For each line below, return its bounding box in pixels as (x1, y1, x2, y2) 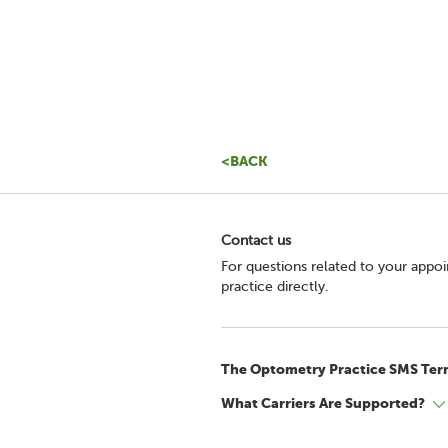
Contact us (221, 233, 291, 248)
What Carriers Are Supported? (221, 395, 425, 411)
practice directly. (221, 279, 329, 294)
